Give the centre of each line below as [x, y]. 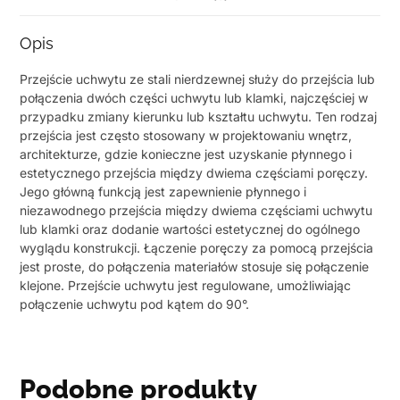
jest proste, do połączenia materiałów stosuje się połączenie [195, 266]
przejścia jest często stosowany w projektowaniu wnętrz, [186, 135]
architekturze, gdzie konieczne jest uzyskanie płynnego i [186, 154]
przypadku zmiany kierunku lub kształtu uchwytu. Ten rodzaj [199, 116]
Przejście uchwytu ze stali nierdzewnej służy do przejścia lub [198, 79]
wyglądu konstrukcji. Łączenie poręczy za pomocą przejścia [197, 247]
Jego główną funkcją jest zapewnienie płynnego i [163, 191]
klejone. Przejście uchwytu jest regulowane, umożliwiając [186, 285]
